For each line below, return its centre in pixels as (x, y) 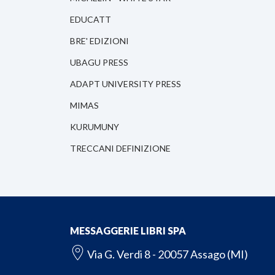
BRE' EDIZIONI (99, 41)
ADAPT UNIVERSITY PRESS (126, 84)
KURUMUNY (95, 127)
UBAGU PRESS (99, 63)
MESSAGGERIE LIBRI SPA (128, 230)
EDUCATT (91, 20)
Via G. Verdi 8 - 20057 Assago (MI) (168, 254)
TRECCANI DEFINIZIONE (120, 149)
